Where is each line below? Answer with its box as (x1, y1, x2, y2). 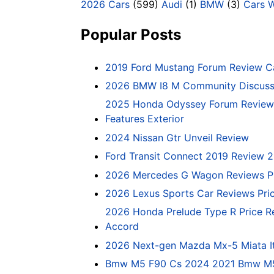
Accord (105, 220, 139, 233)
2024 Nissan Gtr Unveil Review (105, 131, 249, 144)
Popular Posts (81, 25, 181, 43)
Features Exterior (105, 113, 184, 125)
